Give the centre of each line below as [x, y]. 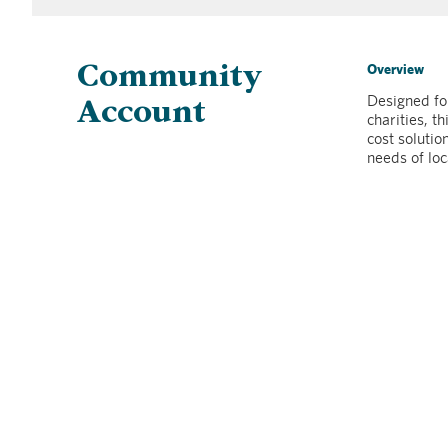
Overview [395, 69]
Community [169, 80]
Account [141, 116]
